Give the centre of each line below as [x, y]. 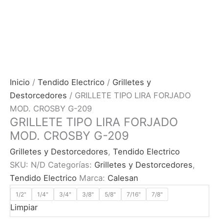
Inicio [20, 82]
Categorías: [71, 164]
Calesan [123, 178]
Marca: [93, 178]
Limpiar [24, 207]
